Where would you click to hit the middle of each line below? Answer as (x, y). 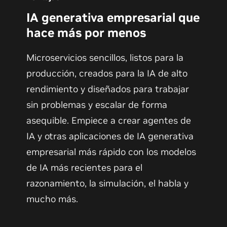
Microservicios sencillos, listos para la (105, 58)
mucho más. (54, 199)
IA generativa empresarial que (113, 18)
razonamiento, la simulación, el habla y (108, 183)
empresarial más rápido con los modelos (111, 152)
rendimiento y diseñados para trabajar (108, 89)
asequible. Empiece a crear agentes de (109, 121)
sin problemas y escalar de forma (97, 105)
